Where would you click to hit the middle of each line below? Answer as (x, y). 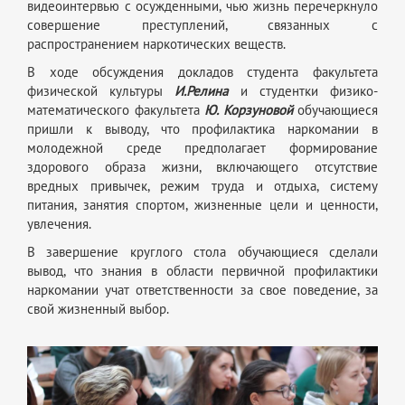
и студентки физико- (303, 91)
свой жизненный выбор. (98, 309)
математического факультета (116, 110)
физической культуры (101, 91)
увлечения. (59, 224)
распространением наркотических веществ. (156, 44)
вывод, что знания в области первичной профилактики (202, 271)
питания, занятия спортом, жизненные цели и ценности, (202, 205)
